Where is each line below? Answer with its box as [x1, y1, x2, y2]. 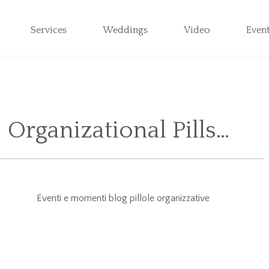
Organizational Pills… [7, 117, 229, 144]
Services [31, 25, 67, 35]
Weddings [103, 25, 148, 35]
